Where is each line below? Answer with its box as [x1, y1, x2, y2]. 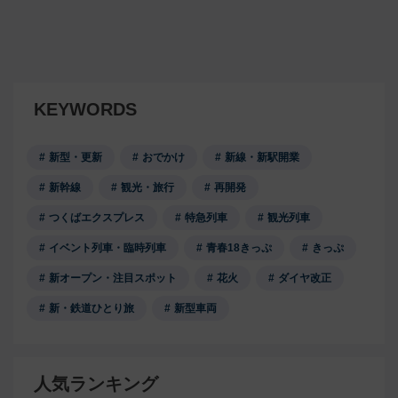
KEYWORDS [34, 99, 137, 120]
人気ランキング [34, 374, 158, 394]
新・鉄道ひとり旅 [49, 302, 134, 315]
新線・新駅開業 [225, 151, 299, 164]
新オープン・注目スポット [49, 272, 177, 285]
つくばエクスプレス [49, 211, 145, 225]
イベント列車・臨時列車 [49, 242, 166, 255]
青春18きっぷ [206, 242, 272, 255]
